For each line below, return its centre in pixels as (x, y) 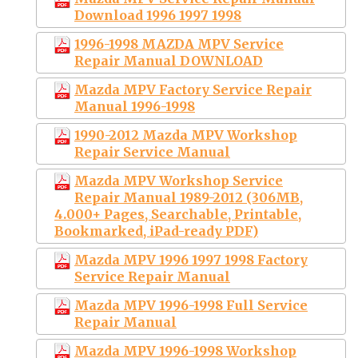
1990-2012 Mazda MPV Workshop (186, 135)
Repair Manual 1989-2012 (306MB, (189, 197)
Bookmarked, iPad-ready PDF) (156, 231)
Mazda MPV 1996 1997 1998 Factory (191, 259)
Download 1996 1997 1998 (158, 15)
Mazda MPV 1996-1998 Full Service (191, 305)
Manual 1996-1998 (135, 106)
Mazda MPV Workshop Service (179, 180)
